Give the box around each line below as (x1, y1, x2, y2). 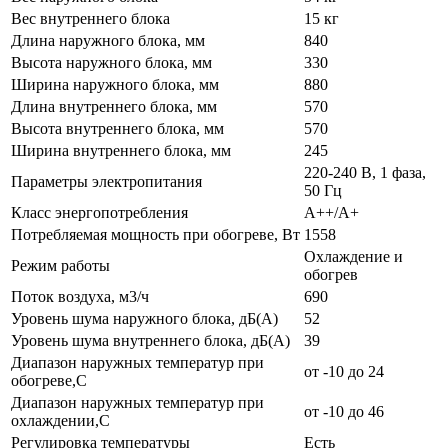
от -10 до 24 (304, 362, 384, 380)
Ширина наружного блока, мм (11, 75, 219, 93)
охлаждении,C (11, 411, 110, 429)
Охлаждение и (304, 247, 403, 265)
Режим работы (11, 256, 110, 274)
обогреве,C (11, 371, 87, 389)
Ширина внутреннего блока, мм (11, 141, 231, 159)
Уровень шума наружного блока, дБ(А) (11, 309, 278, 327)
